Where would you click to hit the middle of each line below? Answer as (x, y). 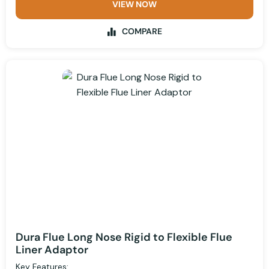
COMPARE (142, 32)
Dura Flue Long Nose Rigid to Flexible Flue (124, 237)
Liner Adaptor (52, 250)
